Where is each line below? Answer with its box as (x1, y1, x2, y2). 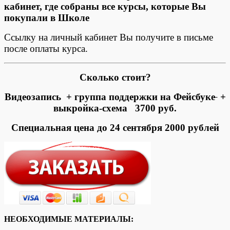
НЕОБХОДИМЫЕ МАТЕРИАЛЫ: (4, 214, 133, 223)
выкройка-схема (53, 102, 132, 113)
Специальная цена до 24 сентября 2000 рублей (11, 122, 219, 133)
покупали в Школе (4, 12, 89, 23)
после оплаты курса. (4, 43, 90, 54)
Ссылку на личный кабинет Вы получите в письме (4, 31, 213, 43)
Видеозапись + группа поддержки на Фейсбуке (4, 91, 215, 102)
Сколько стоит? (79, 71, 151, 83)
